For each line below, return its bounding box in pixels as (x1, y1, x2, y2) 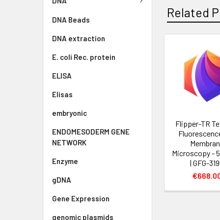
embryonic (52, 108, 87, 117)
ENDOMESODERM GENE (52, 127, 130, 136)
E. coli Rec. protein (52, 52, 115, 61)
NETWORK (52, 137, 86, 147)
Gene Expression (52, 193, 110, 203)
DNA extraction (52, 33, 105, 43)
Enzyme (52, 156, 78, 165)
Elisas (52, 89, 73, 99)
